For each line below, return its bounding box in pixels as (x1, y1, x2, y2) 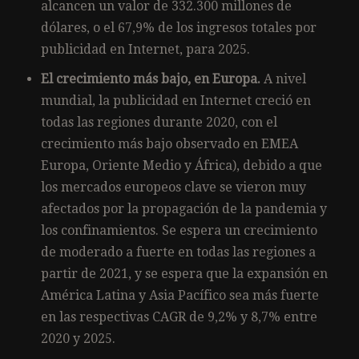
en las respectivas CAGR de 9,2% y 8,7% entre (41, 309, 317, 325)
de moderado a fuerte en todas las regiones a (41, 244, 316, 260)
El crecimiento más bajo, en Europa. (41, 71, 260, 87)
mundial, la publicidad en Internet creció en (41, 92, 311, 108)
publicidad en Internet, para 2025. (41, 41, 250, 57)
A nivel (260, 71, 306, 87)
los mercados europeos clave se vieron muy (41, 179, 306, 195)
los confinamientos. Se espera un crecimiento (41, 222, 317, 238)
